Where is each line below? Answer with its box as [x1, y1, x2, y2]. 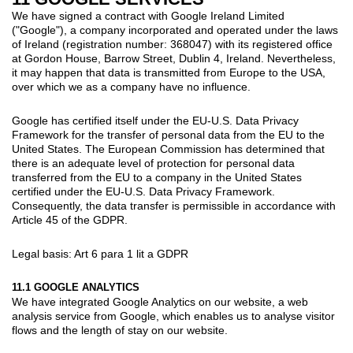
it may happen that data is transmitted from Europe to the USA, [12, 65, 325, 79]
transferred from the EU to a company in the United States [12, 170, 302, 184]
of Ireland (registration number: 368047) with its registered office [12, 37, 333, 50]
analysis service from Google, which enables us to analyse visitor [12, 309, 335, 322]
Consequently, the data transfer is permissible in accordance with [12, 199, 336, 212]
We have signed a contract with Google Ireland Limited [12, 9, 284, 22]
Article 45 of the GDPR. [12, 213, 128, 226]
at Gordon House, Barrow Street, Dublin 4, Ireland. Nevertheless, [12, 51, 336, 65]
